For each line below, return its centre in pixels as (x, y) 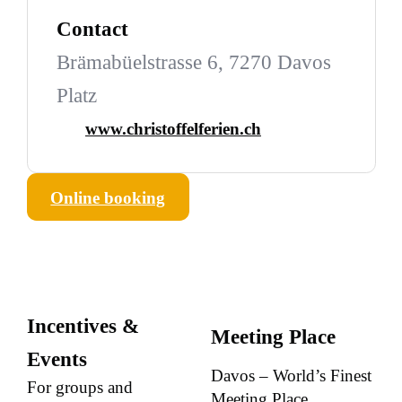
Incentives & (83, 326)
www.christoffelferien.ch (173, 129)
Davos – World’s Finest (291, 376)
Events (57, 359)
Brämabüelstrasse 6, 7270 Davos (193, 63)
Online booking (108, 198)
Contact (92, 30)
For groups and (79, 387)
